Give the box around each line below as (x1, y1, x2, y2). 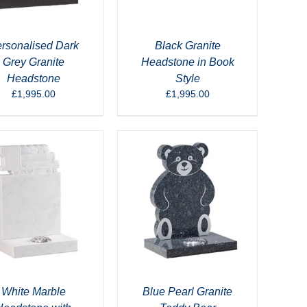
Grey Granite (2, 56, 64, 68)
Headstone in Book (140, 56, 234, 68)
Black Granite (154, 40, 221, 51)
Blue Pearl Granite (143, 286, 232, 297)
